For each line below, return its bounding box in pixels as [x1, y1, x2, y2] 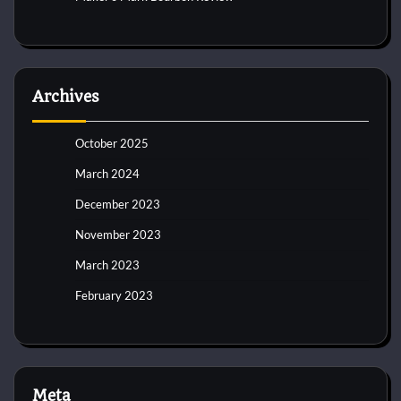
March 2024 [75, 166, 140, 182]
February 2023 [75, 288, 153, 303]
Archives [32, 88, 99, 107]
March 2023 [75, 258, 140, 273]
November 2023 [75, 227, 161, 243]
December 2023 [75, 197, 160, 212]
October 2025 [75, 136, 149, 151]
